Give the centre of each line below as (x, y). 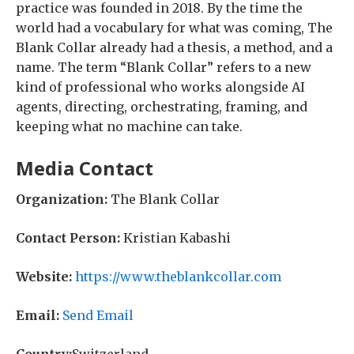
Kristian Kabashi (175, 238)
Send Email (98, 315)
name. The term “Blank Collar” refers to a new (164, 67)
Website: (44, 277)
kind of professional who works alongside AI (160, 87)
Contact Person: (68, 238)
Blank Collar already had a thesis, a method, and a (174, 47)
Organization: (62, 199)
